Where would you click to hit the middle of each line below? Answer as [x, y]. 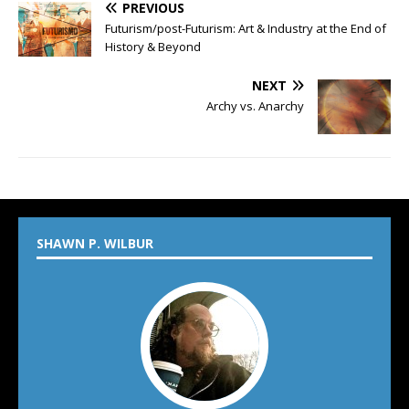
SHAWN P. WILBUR [95, 243]
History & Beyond [153, 47]
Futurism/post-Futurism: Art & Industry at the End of [246, 28]
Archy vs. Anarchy [255, 106]
